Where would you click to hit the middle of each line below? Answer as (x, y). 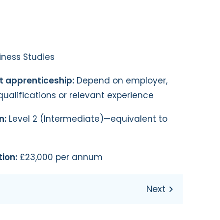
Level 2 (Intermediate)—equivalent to (87, 119)
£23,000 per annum (60, 157)
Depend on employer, (121, 80)
